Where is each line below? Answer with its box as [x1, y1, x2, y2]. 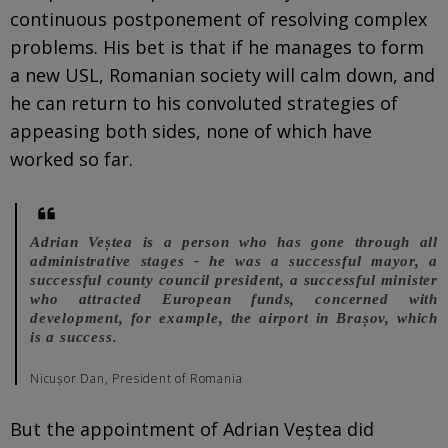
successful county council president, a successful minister [30, 271, 438, 288]
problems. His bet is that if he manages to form [10, 34, 424, 59]
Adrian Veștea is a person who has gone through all [30, 233, 438, 250]
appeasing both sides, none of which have [10, 118, 372, 143]
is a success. [30, 328, 118, 345]
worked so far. [10, 146, 133, 171]
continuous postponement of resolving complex [10, 6, 427, 31]
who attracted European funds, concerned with [30, 290, 438, 307]
